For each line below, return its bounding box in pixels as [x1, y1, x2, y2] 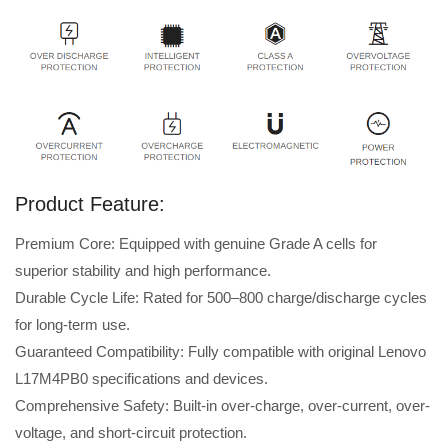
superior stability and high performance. [15, 262, 271, 280]
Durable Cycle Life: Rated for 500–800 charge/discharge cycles [15, 289, 427, 307]
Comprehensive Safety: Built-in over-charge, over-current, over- [15, 397, 430, 415]
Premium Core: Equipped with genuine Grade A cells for [15, 235, 377, 253]
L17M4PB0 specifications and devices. [15, 370, 268, 388]
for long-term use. [15, 316, 130, 334]
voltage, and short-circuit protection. [15, 424, 247, 442]
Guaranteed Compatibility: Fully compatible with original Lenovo [15, 343, 426, 361]
